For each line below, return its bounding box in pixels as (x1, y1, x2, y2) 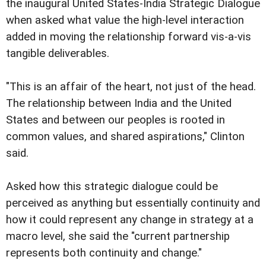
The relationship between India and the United (6, 97, 232, 110)
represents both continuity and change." (6, 246, 202, 260)
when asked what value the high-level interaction (6, 14, 244, 27)
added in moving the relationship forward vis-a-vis (6, 30, 251, 44)
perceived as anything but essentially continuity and (6, 197, 260, 210)
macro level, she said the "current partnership (6, 230, 230, 243)
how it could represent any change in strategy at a (6, 213, 254, 227)
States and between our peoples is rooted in (6, 113, 225, 127)
